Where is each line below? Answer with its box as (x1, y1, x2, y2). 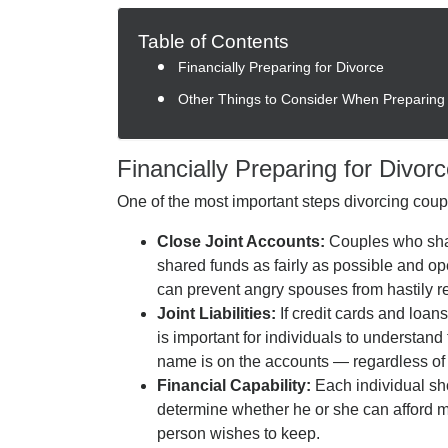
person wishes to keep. (157, 425, 320, 442)
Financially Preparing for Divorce (178, 59, 384, 75)
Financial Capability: (157, 377, 315, 394)
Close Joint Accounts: (157, 233, 329, 250)
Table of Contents (138, 31, 289, 52)
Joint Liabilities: (157, 305, 280, 322)
